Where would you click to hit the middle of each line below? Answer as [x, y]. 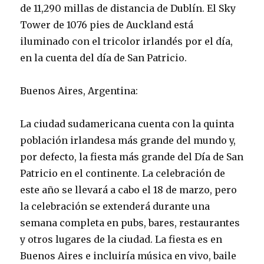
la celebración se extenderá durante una [115, 206]
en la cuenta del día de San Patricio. [104, 57]
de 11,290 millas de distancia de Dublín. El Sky [128, 8]
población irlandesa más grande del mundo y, [128, 140]
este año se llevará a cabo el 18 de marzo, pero [129, 189]
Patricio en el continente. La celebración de [123, 173]
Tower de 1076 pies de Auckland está [107, 24]
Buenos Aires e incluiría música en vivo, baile [128, 255]
